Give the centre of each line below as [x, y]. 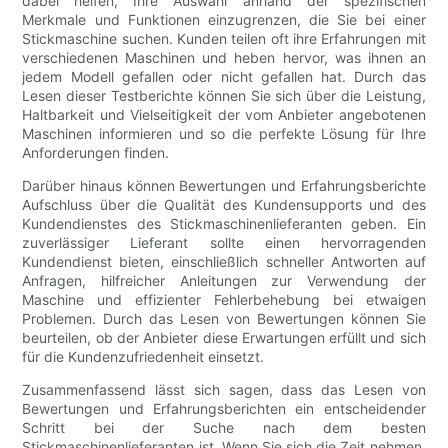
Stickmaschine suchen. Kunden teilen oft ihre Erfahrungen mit [224, 39]
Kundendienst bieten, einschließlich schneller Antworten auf [224, 262]
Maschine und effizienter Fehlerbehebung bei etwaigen [224, 300]
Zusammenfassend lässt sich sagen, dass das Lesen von [224, 390]
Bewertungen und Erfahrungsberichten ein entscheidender [224, 409]
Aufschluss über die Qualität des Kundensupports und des [224, 205]
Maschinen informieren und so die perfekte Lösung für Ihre [224, 134]
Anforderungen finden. [96, 153]
